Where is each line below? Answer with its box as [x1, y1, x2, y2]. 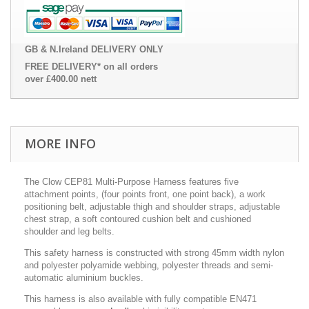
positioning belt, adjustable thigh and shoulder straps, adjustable [24, 201, 280, 212]
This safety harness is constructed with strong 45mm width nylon [24, 248, 284, 258]
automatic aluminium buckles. [24, 272, 143, 283]
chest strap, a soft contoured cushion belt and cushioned [24, 214, 251, 224]
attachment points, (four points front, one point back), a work [24, 189, 266, 199]
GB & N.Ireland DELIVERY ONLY [25, 44, 163, 54]
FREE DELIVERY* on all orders [25, 61, 158, 72]
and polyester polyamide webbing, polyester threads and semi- [24, 260, 273, 270]
